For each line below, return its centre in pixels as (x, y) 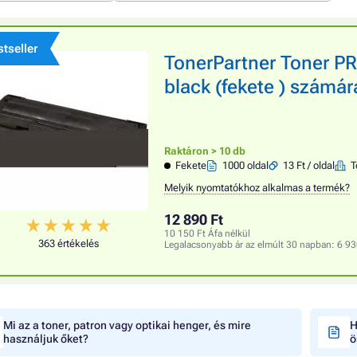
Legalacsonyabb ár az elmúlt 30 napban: (251, 245)
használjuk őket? (46, 339)
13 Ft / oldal (309, 165)
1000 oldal (246, 165)
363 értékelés (69, 243)
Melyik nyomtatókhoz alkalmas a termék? (257, 188)
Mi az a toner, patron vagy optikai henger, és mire (127, 325)
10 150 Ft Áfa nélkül (207, 233)
